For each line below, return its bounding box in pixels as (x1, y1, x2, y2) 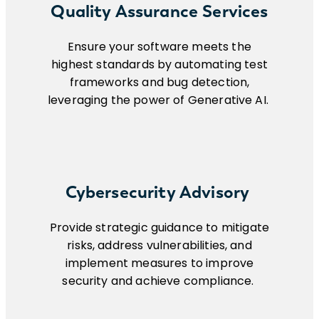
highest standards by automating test (51, 56, 268, 73)
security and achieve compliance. (62, 273, 257, 290)
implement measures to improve (65, 255, 254, 272)
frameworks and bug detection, (69, 74, 250, 91)
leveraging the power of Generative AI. (47, 92, 272, 109)
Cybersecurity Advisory (65, 182, 254, 203)
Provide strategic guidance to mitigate (49, 219, 270, 236)
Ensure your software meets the (68, 38, 251, 56)
